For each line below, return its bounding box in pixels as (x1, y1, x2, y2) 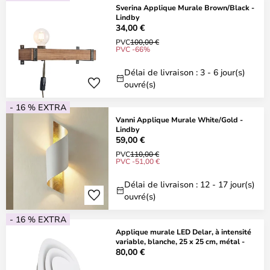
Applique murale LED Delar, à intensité (116, 227, 251, 236)
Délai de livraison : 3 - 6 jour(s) (124, 66, 245, 78)
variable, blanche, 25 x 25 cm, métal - (116, 236, 245, 246)
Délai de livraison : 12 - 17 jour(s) (124, 178, 255, 190)
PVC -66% (116, 44, 150, 54)
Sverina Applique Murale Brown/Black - (116, 2, 254, 12)
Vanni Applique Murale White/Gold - (116, 115, 243, 124)
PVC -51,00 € (116, 156, 160, 166)
